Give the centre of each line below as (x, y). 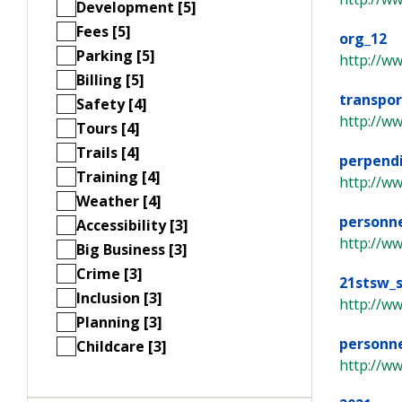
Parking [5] (116, 55)
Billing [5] (110, 79)
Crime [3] (109, 273)
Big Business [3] (132, 249)
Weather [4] (119, 201)
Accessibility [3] (132, 225)
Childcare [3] (122, 346)
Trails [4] (108, 152)
